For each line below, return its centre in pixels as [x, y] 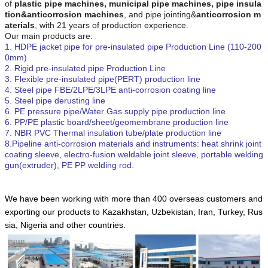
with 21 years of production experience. [115, 25]
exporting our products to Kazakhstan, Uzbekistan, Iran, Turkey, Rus [134, 211]
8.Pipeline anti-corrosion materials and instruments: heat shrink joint [133, 143]
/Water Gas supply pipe [124, 111]
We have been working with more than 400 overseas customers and [134, 198]
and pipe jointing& [162, 14]
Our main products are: [49, 36]
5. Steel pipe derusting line [55, 100]
